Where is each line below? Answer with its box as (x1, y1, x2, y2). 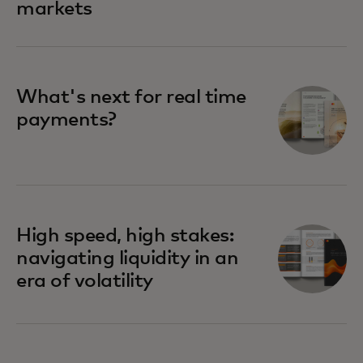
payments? (16, 110, 117, 130)
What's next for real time (16, 88, 247, 107)
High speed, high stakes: (16, 226, 234, 246)
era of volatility (16, 271, 153, 291)
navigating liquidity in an (16, 249, 239, 268)
